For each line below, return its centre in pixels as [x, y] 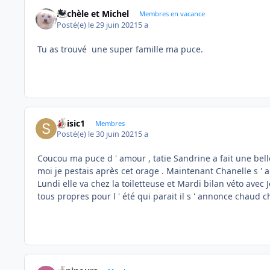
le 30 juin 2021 [113, 134]
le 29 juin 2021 [113, 25]
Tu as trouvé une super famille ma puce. [120, 49]
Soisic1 [71, 123]
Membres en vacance [172, 14]
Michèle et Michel [93, 14]
